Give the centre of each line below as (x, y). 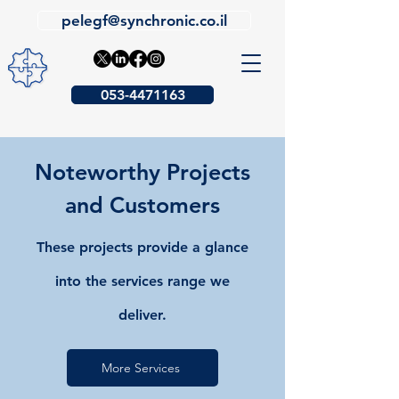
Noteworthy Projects (142, 172)
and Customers (142, 205)
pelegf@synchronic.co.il (144, 20)
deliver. (142, 315)
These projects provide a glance (142, 247)
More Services (141, 368)
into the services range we (142, 281)
